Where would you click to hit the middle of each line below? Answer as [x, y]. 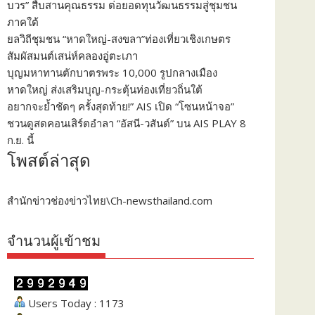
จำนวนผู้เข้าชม [54, 241]
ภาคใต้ [23, 22]
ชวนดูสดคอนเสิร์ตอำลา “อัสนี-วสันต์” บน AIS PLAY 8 [127, 123]
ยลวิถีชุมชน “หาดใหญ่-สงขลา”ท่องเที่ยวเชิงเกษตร [119, 39]
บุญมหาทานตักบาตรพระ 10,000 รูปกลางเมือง [112, 72]
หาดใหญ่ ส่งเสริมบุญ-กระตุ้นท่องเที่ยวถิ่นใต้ [105, 89]
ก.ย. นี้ [20, 140]
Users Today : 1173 [75, 303]
